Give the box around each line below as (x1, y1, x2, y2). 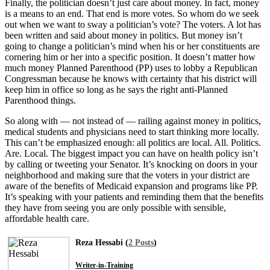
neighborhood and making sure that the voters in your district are (5, 169, 250, 180)
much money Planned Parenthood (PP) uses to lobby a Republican (5, 62, 257, 73)
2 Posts (128, 237, 154, 247)
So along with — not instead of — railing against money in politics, (5, 115, 261, 126)
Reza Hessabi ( (75, 237, 128, 247)
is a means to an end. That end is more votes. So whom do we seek (5, 8, 259, 19)
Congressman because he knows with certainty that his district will (5, 73, 257, 84)
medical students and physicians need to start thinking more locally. (5, 126, 259, 137)
